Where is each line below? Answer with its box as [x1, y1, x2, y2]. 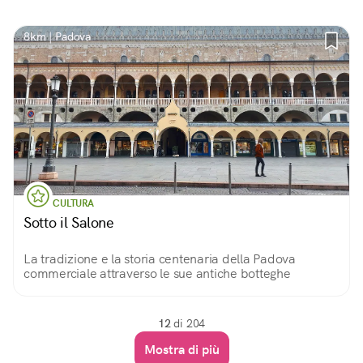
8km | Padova [23, 29, 92, 44]
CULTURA [53, 197, 94, 210]
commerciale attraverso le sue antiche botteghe [23, 265, 291, 282]
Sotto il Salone [23, 213, 114, 232]
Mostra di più [143, 341, 220, 358]
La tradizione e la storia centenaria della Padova [23, 250, 296, 267]
